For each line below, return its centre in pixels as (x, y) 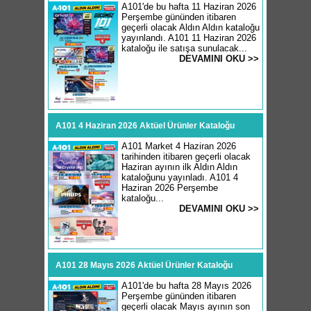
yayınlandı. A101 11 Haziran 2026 (189, 38)
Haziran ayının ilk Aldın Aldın (179, 167)
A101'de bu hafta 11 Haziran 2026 (189, 7)
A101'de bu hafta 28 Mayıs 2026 (186, 286)
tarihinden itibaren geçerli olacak (186, 157)
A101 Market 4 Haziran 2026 (179, 146)
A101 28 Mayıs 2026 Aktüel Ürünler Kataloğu (144, 265)
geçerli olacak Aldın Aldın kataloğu (191, 27)
